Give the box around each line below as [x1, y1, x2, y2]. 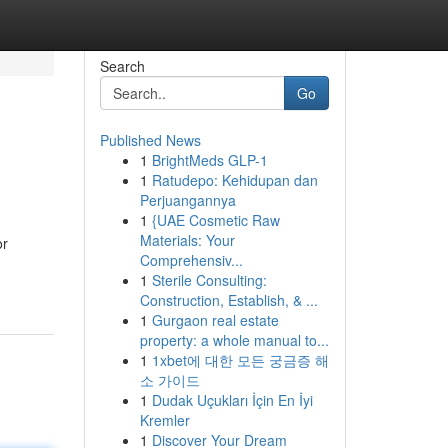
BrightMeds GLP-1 [151, 150, 268, 170]
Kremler [139, 410, 190, 430]
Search [99, 56, 145, 76]
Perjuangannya [139, 190, 236, 210]
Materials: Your [139, 230, 235, 250]
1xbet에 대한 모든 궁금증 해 [151, 350, 329, 370]
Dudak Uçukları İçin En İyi [151, 390, 313, 410]
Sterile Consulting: [151, 270, 267, 290]
